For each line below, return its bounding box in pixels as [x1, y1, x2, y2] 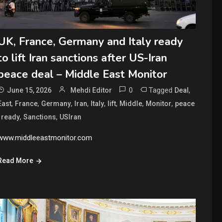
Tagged [149, 86, 175, 95]
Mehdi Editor [70, 86, 112, 95]
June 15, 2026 [7, 86, 52, 95]
